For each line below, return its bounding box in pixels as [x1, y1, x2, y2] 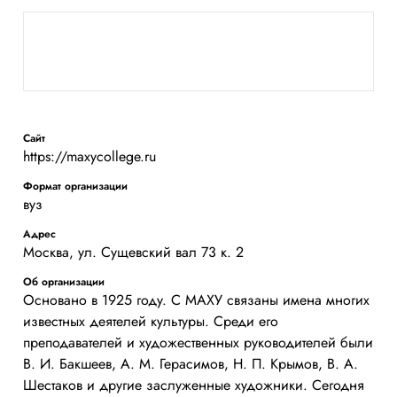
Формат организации [23, 178, 128, 194]
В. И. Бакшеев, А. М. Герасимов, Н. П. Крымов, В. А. [23, 354, 358, 374]
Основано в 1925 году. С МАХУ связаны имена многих [23, 290, 370, 310]
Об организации [23, 274, 105, 290]
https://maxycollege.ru [23, 146, 156, 167]
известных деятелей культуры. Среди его [23, 311, 278, 331]
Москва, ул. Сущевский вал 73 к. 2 [23, 242, 244, 262]
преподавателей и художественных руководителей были [23, 332, 373, 353]
